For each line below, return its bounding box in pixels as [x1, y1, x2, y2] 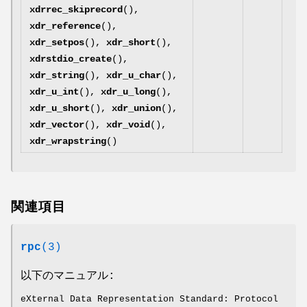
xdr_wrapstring [29, 135, 106, 147]
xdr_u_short [29, 102, 90, 114]
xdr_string [29, 69, 84, 81]
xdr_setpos [29, 36, 84, 48]
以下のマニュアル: [21, 270, 115, 283]
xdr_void [106, 119, 150, 130]
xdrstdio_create [29, 53, 112, 64]
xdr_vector [29, 119, 84, 130]
